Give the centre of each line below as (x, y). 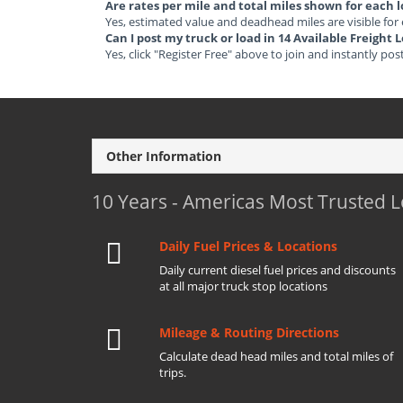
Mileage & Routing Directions (249, 332)
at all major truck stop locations (243, 286)
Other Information (164, 156)
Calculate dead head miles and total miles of (276, 356)
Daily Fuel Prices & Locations (248, 246)
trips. (173, 372)
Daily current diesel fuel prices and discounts (278, 270)
